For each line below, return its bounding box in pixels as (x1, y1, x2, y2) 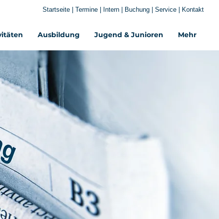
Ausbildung (38, 30, 80, 39)
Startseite (43, 6, 70, 13)
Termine (75, 6, 100, 13)
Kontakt (182, 6, 204, 13)
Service (155, 6, 178, 13)
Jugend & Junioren (94, 30, 163, 39)
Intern (103, 6, 119, 13)
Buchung (125, 6, 150, 13)
